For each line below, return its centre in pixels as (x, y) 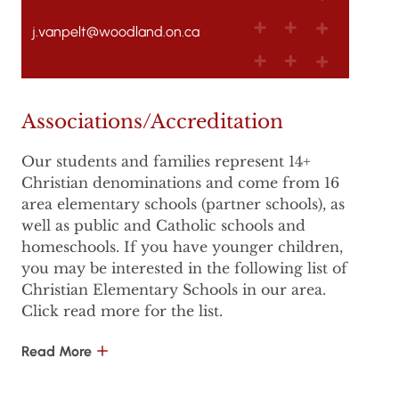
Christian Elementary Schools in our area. (174, 290)
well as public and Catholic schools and (163, 226)
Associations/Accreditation (152, 122)
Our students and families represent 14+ (166, 162)
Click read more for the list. (122, 311)
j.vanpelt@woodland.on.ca (116, 32)
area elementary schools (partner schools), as (183, 204)
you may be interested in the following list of (184, 269)
